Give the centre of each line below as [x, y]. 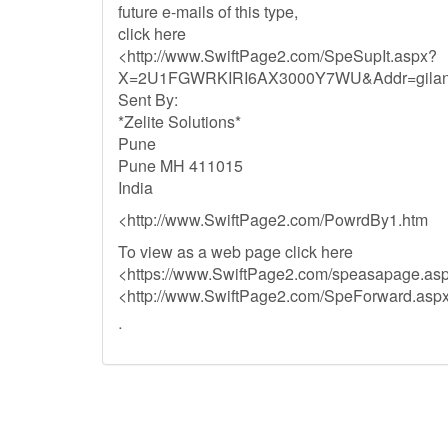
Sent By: [148, 99]
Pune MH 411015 [180, 165]
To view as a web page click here [235, 251]
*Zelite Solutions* [179, 121]
